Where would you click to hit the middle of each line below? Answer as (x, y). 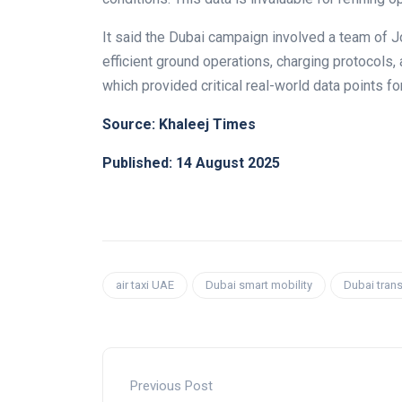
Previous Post (171, 386)
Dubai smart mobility (259, 285)
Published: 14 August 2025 (191, 163)
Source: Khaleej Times (179, 125)
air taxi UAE (145, 285)
